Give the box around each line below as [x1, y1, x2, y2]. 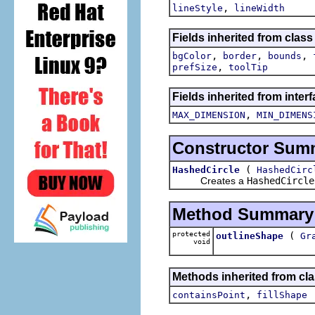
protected [172, 229, 210, 238]
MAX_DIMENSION [172, 109, 245, 120]
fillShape [257, 289, 307, 300]
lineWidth [234, 2, 285, 13]
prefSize [172, 61, 217, 72]
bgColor [172, 50, 212, 61]
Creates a [172, 174, 247, 186]
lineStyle [172, 2, 223, 13]
